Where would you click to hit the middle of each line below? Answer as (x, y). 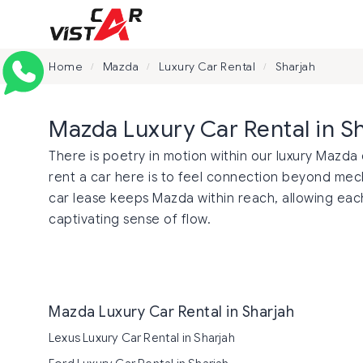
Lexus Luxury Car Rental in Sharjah (142, 338)
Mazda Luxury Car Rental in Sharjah (171, 312)
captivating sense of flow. (130, 220)
